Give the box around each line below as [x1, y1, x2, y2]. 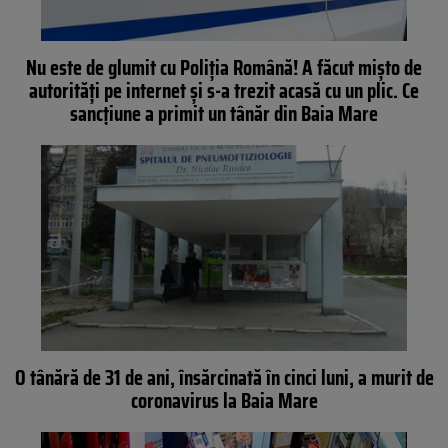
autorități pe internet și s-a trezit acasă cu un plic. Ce [29, 74, 419, 108]
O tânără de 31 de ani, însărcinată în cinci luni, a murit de [14, 360, 434, 394]
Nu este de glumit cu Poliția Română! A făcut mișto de [26, 51, 422, 85]
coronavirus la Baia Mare [130, 383, 318, 417]
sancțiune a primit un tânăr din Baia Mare [70, 97, 378, 131]
